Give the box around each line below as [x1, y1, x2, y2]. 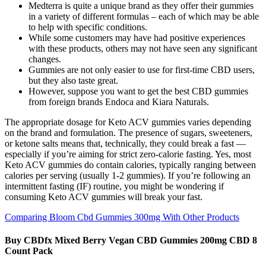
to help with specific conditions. [28, 21, 147, 32]
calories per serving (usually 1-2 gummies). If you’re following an [5, 170, 251, 180]
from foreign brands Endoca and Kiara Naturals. [28, 96, 209, 107]
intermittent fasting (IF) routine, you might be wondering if [5, 180, 224, 191]
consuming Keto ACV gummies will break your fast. [5, 191, 202, 202]
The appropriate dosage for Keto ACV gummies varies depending [5, 116, 251, 127]
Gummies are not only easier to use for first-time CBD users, [28, 64, 255, 75]
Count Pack [5, 246, 53, 256]
